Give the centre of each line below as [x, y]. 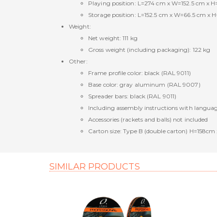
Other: [78, 61]
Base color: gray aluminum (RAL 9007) [144, 85]
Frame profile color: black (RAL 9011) [139, 73]
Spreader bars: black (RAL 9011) [132, 96]
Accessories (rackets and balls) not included [148, 119]
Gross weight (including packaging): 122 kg [149, 50]
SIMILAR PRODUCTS [95, 166]
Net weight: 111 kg [113, 38]
